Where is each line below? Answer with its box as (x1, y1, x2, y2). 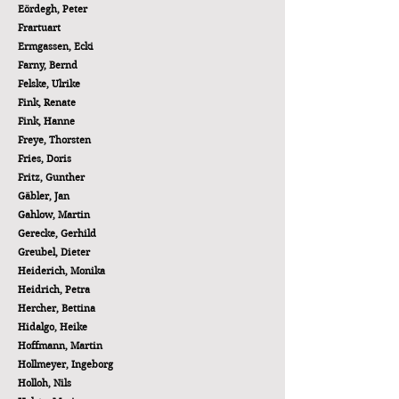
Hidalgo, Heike (18, 321, 87, 333)
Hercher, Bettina (18, 302, 95, 314)
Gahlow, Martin (18, 208, 90, 221)
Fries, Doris (18, 152, 71, 165)
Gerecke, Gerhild (18, 227, 96, 240)
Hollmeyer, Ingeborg (18, 358, 113, 370)
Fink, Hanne (18, 115, 75, 127)
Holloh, (18, 377, 53, 389)
